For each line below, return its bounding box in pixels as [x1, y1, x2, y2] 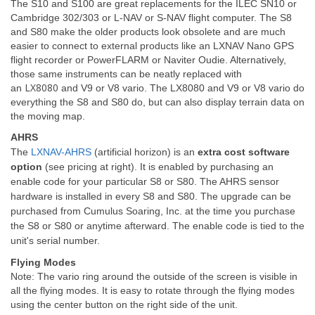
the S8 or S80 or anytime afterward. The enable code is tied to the [11, 220, 304, 231]
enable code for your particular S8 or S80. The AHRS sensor [11, 176, 279, 187]
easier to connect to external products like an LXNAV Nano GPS [11, 40, 294, 51]
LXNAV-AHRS [31, 146, 91, 157]
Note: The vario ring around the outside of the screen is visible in [11, 271, 297, 282]
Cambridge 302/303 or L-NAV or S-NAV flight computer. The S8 [11, 12, 292, 23]
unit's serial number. [11, 235, 100, 246]
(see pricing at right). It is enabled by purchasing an [42, 161, 274, 172]
